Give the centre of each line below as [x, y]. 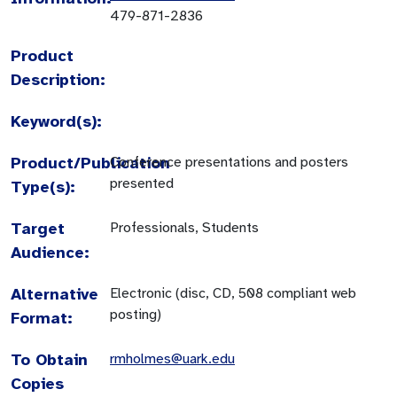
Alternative [54, 294]
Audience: [50, 252]
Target [38, 228]
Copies [37, 383]
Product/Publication [90, 163]
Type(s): [43, 187]
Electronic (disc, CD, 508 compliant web [233, 293]
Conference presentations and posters [229, 162]
